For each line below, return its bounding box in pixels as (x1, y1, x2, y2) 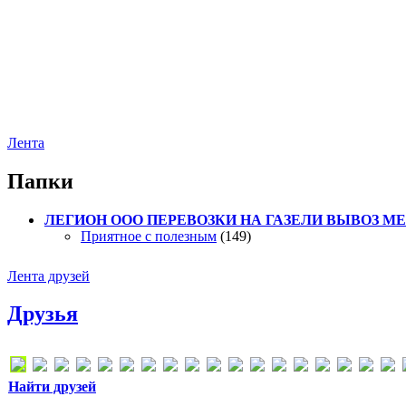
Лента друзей (7, 267, 90, 284)
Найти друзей (8, 379, 96, 395)
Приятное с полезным (81, 227, 217, 244)
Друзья (7, 302, 78, 326)
